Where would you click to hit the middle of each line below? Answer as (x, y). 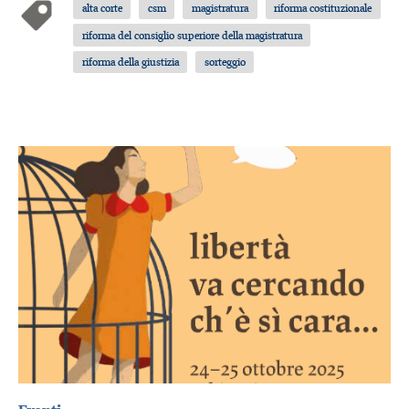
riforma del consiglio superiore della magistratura (192, 35)
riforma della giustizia (130, 62)
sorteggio (225, 62)
